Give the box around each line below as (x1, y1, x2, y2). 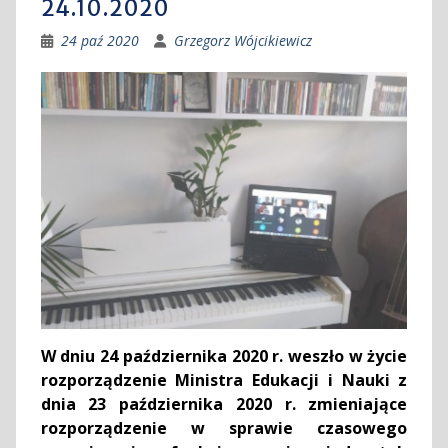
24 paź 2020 (60, 31, 139, 50)
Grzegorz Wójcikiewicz (173, 31, 312, 50)
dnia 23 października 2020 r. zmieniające (40, 393, 408, 416)
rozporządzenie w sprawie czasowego (40, 417, 408, 440)
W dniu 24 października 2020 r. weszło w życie (40, 345, 408, 368)
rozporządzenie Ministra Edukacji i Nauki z (40, 369, 408, 392)
